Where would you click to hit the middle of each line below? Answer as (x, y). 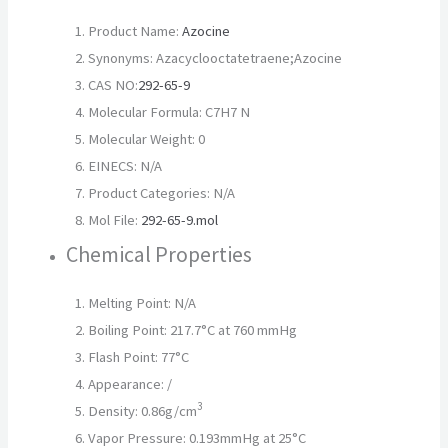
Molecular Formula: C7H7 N (169, 112)
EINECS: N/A (125, 166)
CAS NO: (113, 85)
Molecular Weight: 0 (147, 139)
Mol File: (115, 220)
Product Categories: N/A (162, 193)
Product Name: (135, 31)
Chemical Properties (159, 254)
